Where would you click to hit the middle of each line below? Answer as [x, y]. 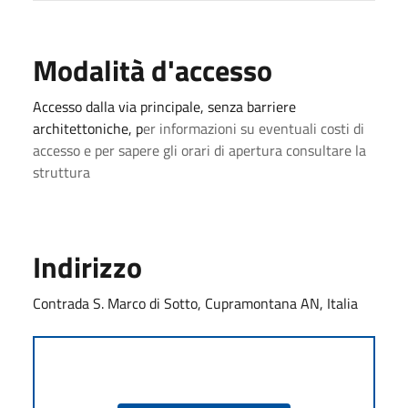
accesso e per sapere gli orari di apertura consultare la [199, 150]
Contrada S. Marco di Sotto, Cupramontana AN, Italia [195, 303]
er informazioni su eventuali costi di [254, 128]
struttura [63, 172]
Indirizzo [87, 266]
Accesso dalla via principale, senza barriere [164, 106]
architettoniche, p [88, 128]
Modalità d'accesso [153, 70]
